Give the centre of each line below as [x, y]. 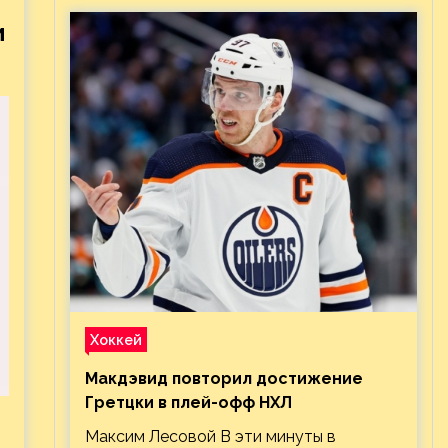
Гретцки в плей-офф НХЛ [188, 402]
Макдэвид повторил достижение [223, 378]
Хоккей [115, 339]
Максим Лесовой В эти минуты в [210, 436]
